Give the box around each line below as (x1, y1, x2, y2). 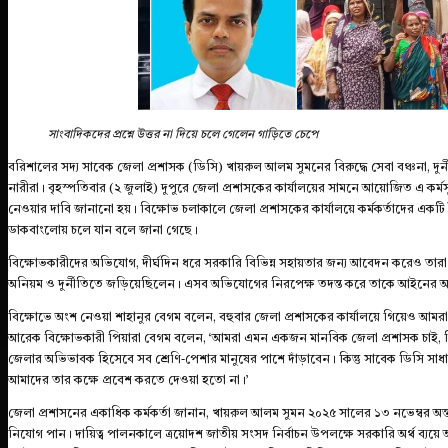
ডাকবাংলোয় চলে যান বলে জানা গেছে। (8, 224, 198, 237)
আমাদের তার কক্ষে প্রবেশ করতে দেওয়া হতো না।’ (8, 374, 249, 387)
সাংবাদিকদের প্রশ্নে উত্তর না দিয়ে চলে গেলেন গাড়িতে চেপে (48, 128, 318, 141)
